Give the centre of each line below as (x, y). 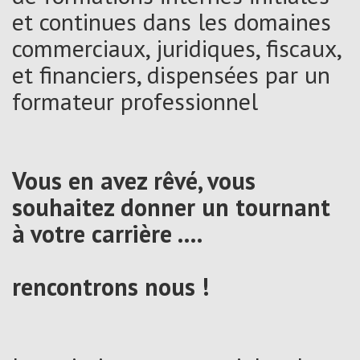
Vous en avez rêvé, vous (134, 180)
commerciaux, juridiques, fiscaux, (176, 47)
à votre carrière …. (107, 233)
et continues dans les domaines (172, 21)
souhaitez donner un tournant (171, 207)
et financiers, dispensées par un (171, 74)
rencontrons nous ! (110, 286)
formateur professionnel (135, 100)
